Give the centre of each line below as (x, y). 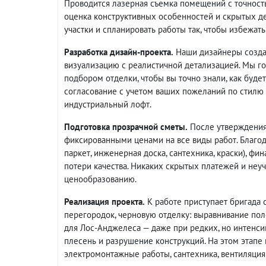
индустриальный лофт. (108, 104)
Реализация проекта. (104, 202)
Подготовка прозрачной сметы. (126, 127)
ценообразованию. (100, 179)
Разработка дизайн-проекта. (119, 52)
